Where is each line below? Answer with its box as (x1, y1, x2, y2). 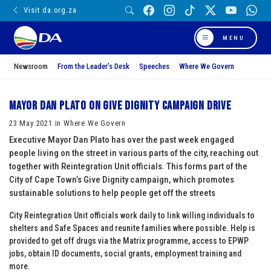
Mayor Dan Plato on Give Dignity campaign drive (9, 98, 232, 113)
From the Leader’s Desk (57, 61, 129, 71)
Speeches (139, 61, 169, 71)
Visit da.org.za (24, 5, 77, 15)
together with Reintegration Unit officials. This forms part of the (9, 160, 247, 172)
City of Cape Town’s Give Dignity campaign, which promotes (9, 174, 234, 185)
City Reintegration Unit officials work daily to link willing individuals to (9, 210, 255, 220)
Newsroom (14, 61, 48, 71)
